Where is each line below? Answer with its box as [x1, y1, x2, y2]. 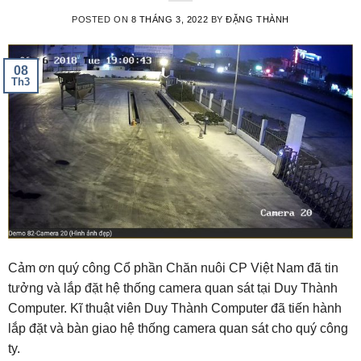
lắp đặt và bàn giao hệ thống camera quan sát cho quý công [8, 322, 348, 336]
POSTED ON [72, 15, 131, 25]
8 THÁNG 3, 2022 [131, 15, 209, 25]
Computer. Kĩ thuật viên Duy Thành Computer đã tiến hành [8, 301, 342, 316]
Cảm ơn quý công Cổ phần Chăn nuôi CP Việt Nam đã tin [8, 261, 338, 276]
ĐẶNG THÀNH [226, 15, 289, 25]
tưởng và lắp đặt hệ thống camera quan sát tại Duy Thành [8, 281, 338, 296]
